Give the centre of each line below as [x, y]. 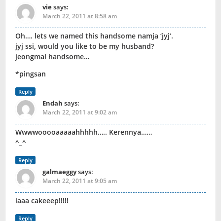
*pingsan [31, 74]
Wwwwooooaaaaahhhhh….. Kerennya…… [84, 132]
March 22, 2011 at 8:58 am [80, 16]
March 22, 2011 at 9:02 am [80, 112]
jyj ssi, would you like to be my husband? [85, 46]
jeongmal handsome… [52, 57]
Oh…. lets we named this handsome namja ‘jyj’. [94, 36]
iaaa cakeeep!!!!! [42, 201]
